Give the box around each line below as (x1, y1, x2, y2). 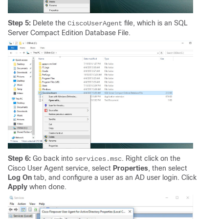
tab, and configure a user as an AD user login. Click (32, 174, 197, 182)
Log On (8, 174, 32, 182)
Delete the (31, 19, 67, 27)
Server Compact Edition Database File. (8, 29, 131, 37)
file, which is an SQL (122, 19, 188, 27)
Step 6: (8, 154, 31, 163)
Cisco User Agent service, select (8, 164, 113, 173)
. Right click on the (122, 154, 180, 163)
